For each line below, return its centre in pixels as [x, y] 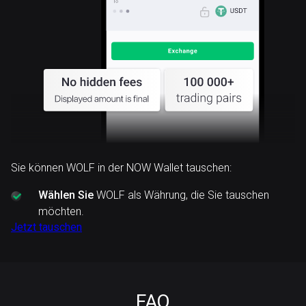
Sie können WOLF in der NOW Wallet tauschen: [121, 168]
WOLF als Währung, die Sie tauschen [181, 195]
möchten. [61, 211]
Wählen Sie [66, 195]
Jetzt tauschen [46, 227]
